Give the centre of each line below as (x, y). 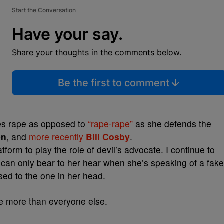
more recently (57, 137)
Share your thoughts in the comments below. (97, 52)
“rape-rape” (110, 124)
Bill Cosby (108, 137)
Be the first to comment (113, 83)
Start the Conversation (44, 10)
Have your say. (67, 34)
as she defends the (172, 124)
